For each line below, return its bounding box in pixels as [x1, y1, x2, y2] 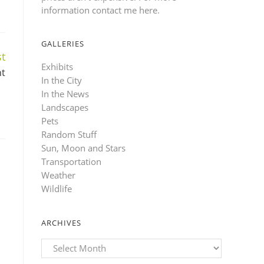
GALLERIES [41, 38, 84, 49]
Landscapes [41, 101, 88, 113]
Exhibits [41, 60, 73, 72]
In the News [41, 87, 89, 100]
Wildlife [41, 182, 72, 194]
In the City [41, 74, 82, 86]
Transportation [41, 155, 101, 167]
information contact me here [41, 4, 157, 16]
